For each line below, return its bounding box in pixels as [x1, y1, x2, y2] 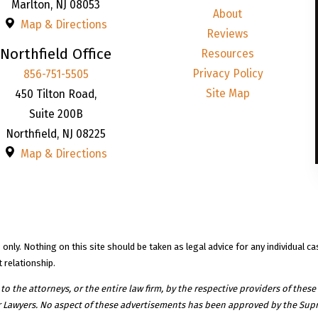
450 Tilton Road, [15, 87, 97, 101]
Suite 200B [28, 106, 83, 121]
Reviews [207, 27, 249, 41]
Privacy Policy [192, 67, 263, 81]
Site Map [205, 87, 250, 101]
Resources [201, 47, 255, 61]
